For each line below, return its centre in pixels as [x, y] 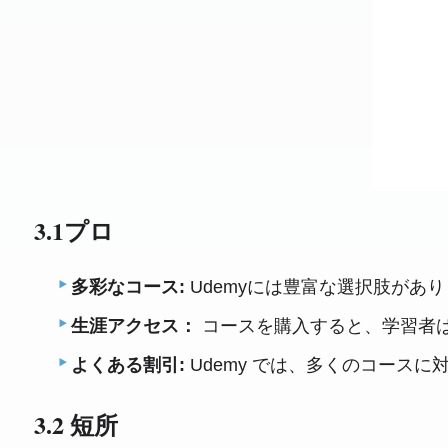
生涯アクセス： [134, 325]
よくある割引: [128, 364]
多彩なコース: [128, 286]
